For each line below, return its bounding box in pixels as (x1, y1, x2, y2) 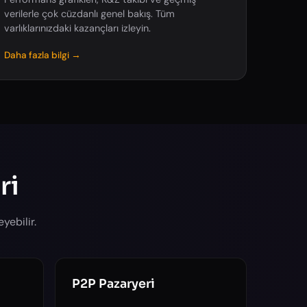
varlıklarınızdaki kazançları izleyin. (4, 22, 151, 34)
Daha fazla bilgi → (4, 49, 82, 61)
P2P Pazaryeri (72, 276, 155, 291)
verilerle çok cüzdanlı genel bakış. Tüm (4, 8, 175, 20)
